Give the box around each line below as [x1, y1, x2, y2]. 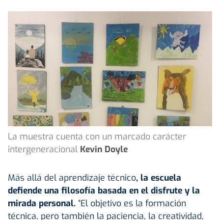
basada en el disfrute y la [95, 184, 200, 196]
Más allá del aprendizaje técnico [8, 171, 136, 184]
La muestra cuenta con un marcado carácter [8, 130, 186, 142]
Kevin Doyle [80, 143, 128, 155]
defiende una [8, 184, 61, 196]
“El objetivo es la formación [76, 197, 186, 209]
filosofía [61, 184, 95, 196]
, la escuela [136, 171, 181, 184]
